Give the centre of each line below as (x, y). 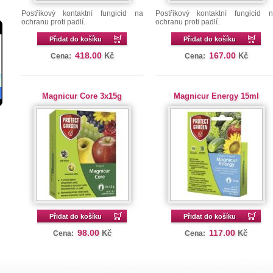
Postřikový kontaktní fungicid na (82, 13)
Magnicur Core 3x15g (82, 96)
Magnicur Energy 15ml (216, 96)
